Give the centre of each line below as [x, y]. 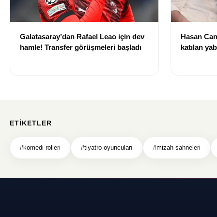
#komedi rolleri [40, 148]
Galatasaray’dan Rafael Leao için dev [82, 37]
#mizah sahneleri [177, 148]
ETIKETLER [31, 123]
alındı [190, 69]
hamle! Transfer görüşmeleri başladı [81, 47]
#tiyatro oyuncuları [107, 148]
